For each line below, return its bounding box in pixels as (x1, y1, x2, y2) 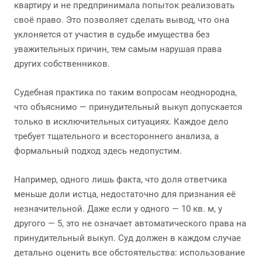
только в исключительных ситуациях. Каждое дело (14, 116, 229, 127)
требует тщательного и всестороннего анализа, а (14, 131, 219, 142)
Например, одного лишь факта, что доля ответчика (14, 174, 227, 185)
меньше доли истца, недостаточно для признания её (14, 189, 236, 199)
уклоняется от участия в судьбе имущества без (14, 29, 210, 40)
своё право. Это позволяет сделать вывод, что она (14, 15, 229, 25)
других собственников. (14, 58, 110, 69)
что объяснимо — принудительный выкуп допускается (14, 102, 242, 112)
